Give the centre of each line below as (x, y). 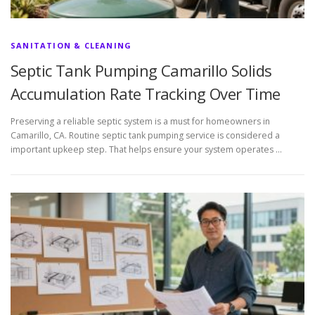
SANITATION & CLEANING (71, 45)
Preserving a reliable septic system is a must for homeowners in (140, 121)
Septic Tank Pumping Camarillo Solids (141, 70)
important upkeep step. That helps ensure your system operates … (146, 149)
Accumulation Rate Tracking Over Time (146, 93)
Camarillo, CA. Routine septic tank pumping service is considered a (145, 135)
